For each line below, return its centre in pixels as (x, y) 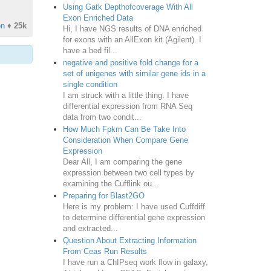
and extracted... (90, 228)
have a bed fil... (90, 50)
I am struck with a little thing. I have (126, 95)
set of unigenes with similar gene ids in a (134, 73)
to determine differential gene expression (134, 217)
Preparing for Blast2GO (103, 195)
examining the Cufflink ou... (111, 183)
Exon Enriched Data (98, 18)
